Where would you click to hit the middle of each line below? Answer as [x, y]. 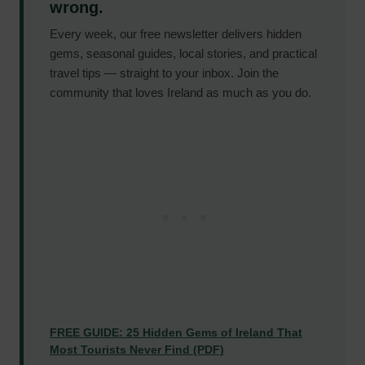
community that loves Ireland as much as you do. [180, 92]
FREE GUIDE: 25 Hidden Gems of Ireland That [176, 332]
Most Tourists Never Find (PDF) [137, 349]
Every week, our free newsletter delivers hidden [176, 33]
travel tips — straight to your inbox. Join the [164, 73]
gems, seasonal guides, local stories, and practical [183, 53]
